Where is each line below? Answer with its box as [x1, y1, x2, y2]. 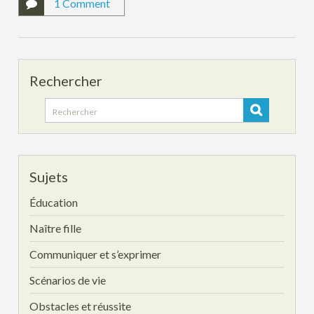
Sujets [29, 168, 69, 186]
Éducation [29, 196, 78, 210]
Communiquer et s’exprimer [29, 247, 162, 261]
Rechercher [29, 72, 103, 90]
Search [45, 100, 77, 114]
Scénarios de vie [29, 273, 107, 287]
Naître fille [29, 221, 82, 235]
